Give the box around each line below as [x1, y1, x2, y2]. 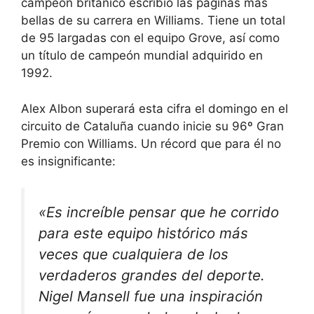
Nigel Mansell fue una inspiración [39, 287, 263, 306]
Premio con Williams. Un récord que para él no [21, 136, 281, 151]
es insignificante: [21, 153, 116, 168]
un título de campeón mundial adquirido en [21, 48, 263, 63]
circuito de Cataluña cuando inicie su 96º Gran [21, 118, 284, 133]
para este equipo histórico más [39, 224, 248, 243]
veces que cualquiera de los [39, 245, 228, 264]
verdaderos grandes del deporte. [39, 266, 265, 285]
